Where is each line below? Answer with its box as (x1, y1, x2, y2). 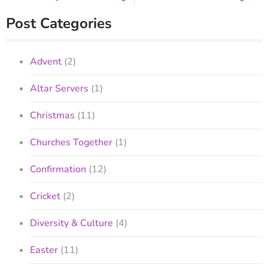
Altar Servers (30, 81, 89, 95)
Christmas (30, 108, 75, 122)
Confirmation (30, 162, 86, 176)
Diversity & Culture (30, 216, 113, 230)
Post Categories (6, 13, 112, 33)
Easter (30, 243, 58, 257)
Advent (30, 54, 62, 68)
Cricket (30, 189, 60, 203)
